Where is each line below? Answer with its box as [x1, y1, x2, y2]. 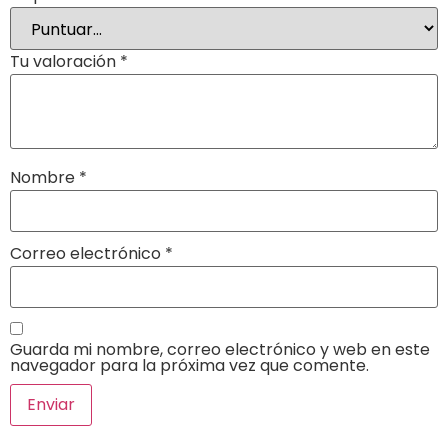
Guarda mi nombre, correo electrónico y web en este [10, 337, 430, 361]
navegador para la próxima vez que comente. [10, 353, 369, 377]
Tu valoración [10, 50, 120, 74]
